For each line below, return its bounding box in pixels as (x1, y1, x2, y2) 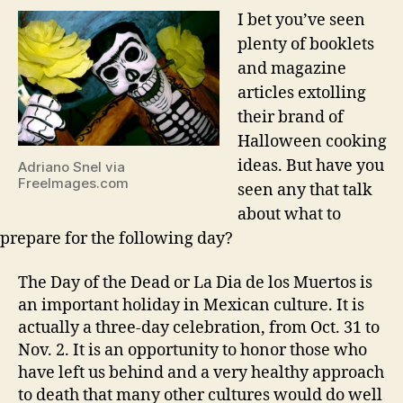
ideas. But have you (237, 156, 384, 177)
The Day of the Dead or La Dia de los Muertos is (18, 272, 372, 293)
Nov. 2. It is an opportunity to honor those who (18, 339, 367, 361)
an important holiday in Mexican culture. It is (18, 294, 364, 316)
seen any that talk (237, 180, 372, 201)
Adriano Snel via (18, 157, 125, 175)
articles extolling (237, 83, 366, 104)
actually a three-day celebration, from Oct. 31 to (18, 317, 380, 338)
